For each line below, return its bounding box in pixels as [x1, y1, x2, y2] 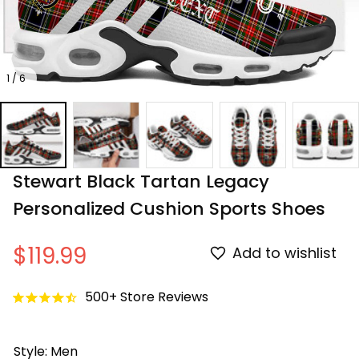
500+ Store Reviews [85, 288, 208, 307]
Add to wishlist [232, 243, 337, 264]
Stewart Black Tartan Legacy [13, 168, 269, 194]
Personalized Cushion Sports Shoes [13, 196, 325, 221]
